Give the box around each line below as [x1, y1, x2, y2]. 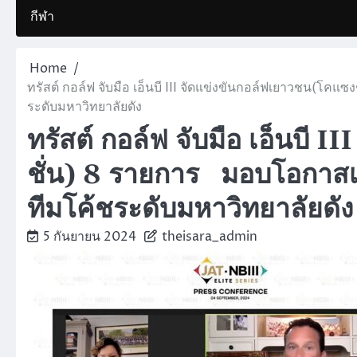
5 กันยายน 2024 [43, 227, 136, 245]
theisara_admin [162, 227, 257, 245]
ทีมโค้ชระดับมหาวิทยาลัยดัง [27, 192, 353, 227]
